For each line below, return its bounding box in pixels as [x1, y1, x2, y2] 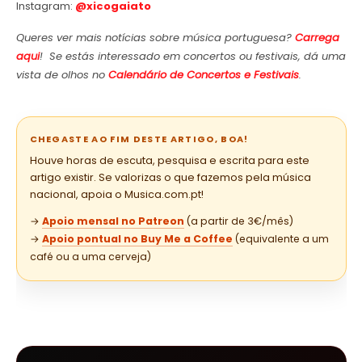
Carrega [294, 30, 339, 46]
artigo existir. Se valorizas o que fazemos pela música [29, 170, 311, 185]
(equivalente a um [232, 232, 329, 246]
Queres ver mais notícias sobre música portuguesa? [15, 30, 295, 46]
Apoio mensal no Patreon [41, 214, 184, 229]
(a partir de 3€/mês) [183, 214, 293, 229]
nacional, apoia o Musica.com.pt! [29, 187, 204, 202]
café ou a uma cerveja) [29, 250, 151, 264]
